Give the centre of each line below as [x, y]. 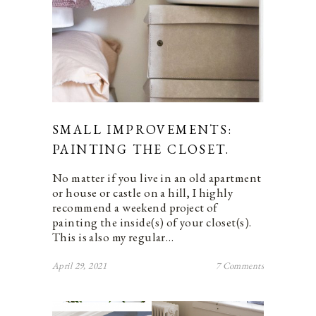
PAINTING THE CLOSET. [141, 149]
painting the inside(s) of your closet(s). [152, 222]
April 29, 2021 [79, 265]
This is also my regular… [113, 237]
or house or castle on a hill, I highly [143, 192]
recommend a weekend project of [135, 207]
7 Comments [239, 265]
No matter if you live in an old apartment [157, 177]
